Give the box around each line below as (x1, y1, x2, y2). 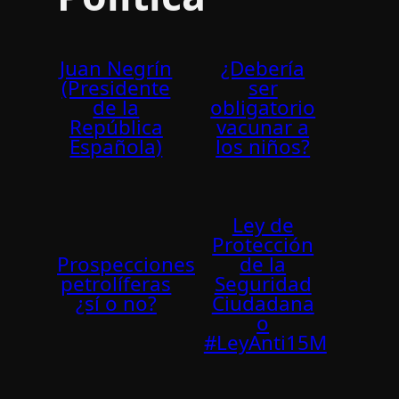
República (69, 112, 163, 141)
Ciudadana (211, 289, 314, 318)
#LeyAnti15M (203, 329, 327, 357)
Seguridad (214, 270, 312, 298)
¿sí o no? (75, 289, 157, 318)
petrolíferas (61, 270, 172, 298)
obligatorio (210, 93, 316, 121)
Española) (69, 132, 163, 160)
